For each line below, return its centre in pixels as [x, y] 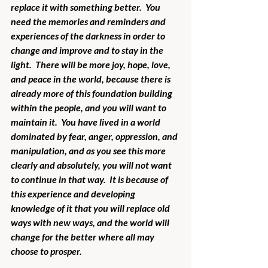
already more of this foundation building [92, 93]
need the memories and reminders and [89, 21]
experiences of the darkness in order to [89, 35]
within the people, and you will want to [89, 107]
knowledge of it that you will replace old [91, 208]
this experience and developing [74, 193]
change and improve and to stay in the [88, 50]
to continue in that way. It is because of [90, 179]
